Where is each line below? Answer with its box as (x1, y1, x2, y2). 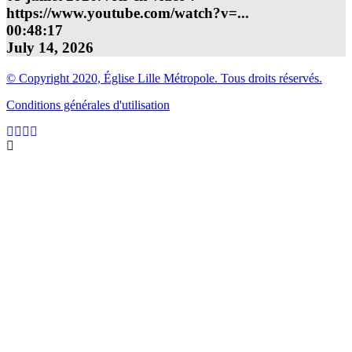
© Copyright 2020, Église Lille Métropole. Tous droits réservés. (6, 71, 322, 85)
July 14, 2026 (6, 39, 93, 57)
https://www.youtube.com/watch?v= (6, 5, 237, 22)
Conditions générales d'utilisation (6, 97, 170, 112)
